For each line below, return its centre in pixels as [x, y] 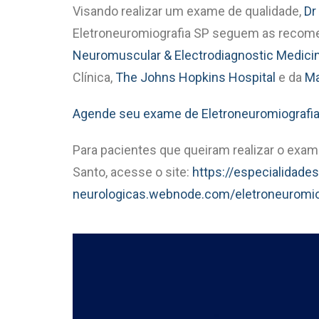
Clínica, [94, 77]
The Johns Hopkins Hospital [195, 77]
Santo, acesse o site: [132, 172]
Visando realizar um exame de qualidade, [188, 11]
